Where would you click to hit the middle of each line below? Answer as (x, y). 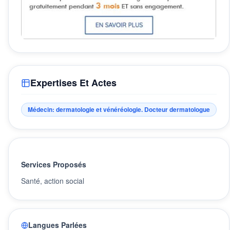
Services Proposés (54, 165)
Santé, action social (53, 181)
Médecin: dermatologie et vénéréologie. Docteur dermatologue (119, 110)
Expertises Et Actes (73, 83)
